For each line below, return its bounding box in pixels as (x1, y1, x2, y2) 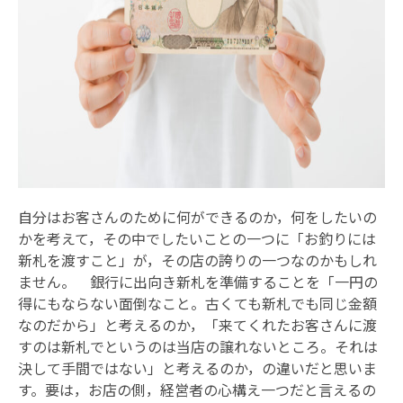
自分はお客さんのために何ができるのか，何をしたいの (18, 205, 377, 228)
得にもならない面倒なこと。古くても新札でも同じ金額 (18, 291, 377, 314)
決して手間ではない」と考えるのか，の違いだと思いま (18, 356, 377, 379)
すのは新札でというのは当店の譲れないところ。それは (18, 335, 378, 357)
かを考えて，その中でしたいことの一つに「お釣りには (18, 227, 376, 249)
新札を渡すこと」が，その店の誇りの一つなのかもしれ (18, 248, 377, 271)
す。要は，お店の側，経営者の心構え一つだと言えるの (18, 378, 376, 400)
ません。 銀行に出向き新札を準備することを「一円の (18, 270, 378, 292)
